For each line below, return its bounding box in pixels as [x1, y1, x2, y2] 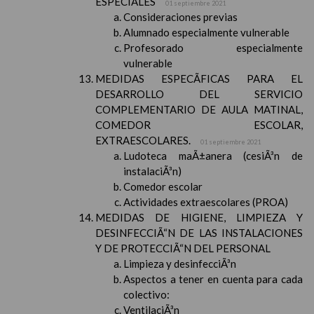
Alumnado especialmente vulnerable [123, 26, 289, 39]
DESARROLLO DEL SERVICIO [95, 88, 303, 100]
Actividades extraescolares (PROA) [123, 196, 288, 208]
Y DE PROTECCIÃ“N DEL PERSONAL [95, 242, 271, 254]
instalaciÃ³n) [123, 165, 182, 177]
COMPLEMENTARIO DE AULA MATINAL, [95, 103, 303, 116]
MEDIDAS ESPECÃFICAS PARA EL [95, 72, 303, 85]
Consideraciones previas [123, 11, 238, 23]
